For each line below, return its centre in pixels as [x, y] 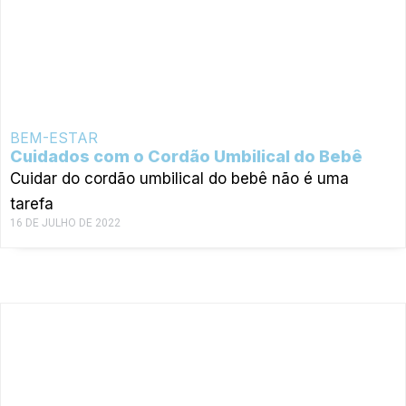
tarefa [32, 203]
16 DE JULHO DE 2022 [65, 222]
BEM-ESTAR [54, 137]
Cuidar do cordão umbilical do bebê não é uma [179, 178]
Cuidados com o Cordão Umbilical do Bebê [186, 156]
